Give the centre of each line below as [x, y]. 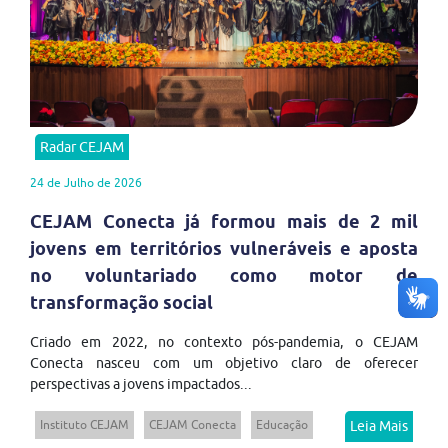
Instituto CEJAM [84, 425]
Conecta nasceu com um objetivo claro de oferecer [224, 363]
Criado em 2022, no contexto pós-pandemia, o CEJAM [224, 342]
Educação [282, 425]
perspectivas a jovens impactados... [141, 384]
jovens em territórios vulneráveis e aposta [224, 249]
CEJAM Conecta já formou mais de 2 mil [224, 222]
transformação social [121, 303]
